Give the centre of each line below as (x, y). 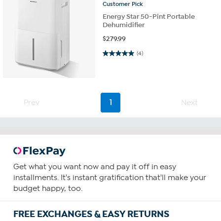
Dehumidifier (124, 25)
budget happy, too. (48, 189)
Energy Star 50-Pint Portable (149, 17)
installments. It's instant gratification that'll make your (110, 178)
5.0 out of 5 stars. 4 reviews (115, 53)
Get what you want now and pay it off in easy (94, 167)
